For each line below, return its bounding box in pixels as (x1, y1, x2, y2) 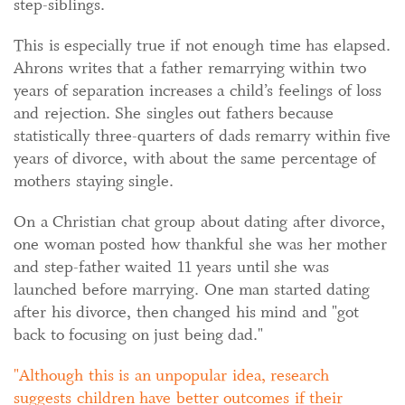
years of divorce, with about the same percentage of (14, 146, 376, 169)
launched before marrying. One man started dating (14, 278, 370, 300)
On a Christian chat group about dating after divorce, (14, 210, 385, 232)
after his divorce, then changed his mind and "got (14, 300, 359, 323)
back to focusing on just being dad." (14, 323, 263, 345)
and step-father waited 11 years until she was (14, 255, 329, 278)
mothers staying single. (14, 169, 174, 192)
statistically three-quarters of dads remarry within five (14, 124, 391, 146)
